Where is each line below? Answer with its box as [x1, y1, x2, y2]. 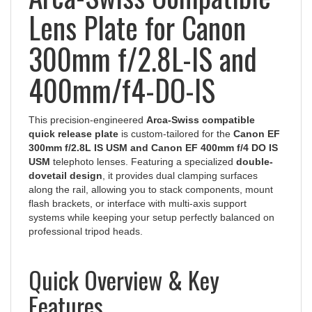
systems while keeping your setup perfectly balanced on [29, 199, 274, 211]
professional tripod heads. [29, 213, 143, 225]
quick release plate [29, 116, 118, 127]
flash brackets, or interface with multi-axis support [29, 185, 247, 197]
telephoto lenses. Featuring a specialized [50, 143, 236, 155]
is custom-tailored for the [118, 116, 233, 127]
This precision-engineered [29, 102, 146, 114]
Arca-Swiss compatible [146, 102, 255, 114]
